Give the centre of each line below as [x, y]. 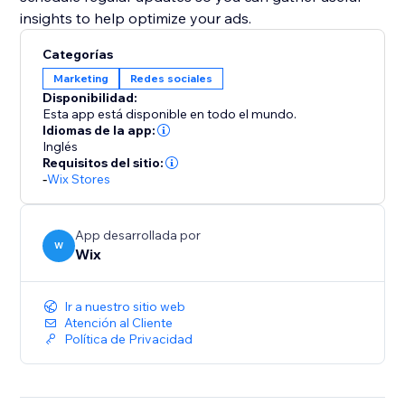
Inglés [61, 147]
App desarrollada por [138, 235]
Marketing [81, 79]
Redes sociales [172, 79]
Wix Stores [79, 179]
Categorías [78, 55]
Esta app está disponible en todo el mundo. [170, 114]
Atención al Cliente [119, 323]
